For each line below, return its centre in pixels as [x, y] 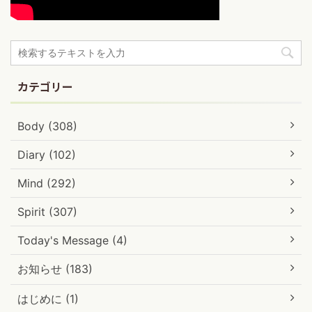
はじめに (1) [48, 299]
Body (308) [47, 126]
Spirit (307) [47, 212]
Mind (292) [47, 184]
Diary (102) [47, 155]
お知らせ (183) [55, 269]
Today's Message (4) [72, 241]
